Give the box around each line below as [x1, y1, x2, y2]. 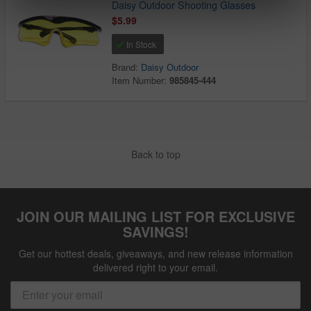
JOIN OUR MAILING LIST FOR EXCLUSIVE [16, 205, 295, 226]
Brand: [112, 60, 142, 74]
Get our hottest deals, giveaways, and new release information [18, 246, 293, 260]
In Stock [124, 38, 157, 51]
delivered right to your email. [93, 260, 218, 274]
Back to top [131, 146, 180, 161]
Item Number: [112, 74, 170, 87]
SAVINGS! [122, 221, 189, 242]
